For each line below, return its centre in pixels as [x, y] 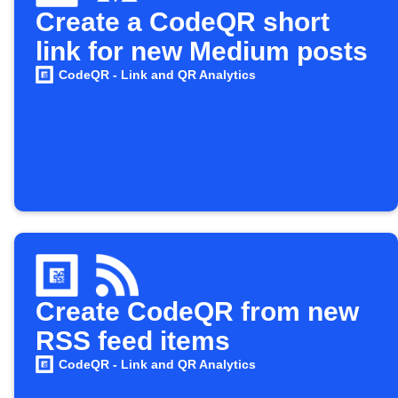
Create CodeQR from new [197, 311]
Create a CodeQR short [183, 22]
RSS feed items [133, 341]
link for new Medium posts [202, 51]
